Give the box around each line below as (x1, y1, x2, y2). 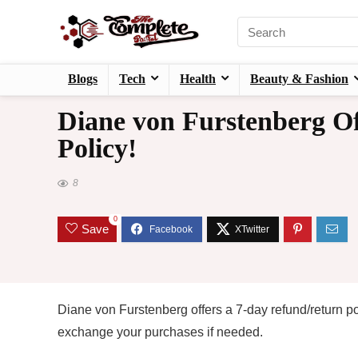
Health (180, 72, 216, 86)
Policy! (58, 133, 137, 164)
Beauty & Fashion (250, 72, 348, 86)
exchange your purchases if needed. (58, 325, 263, 340)
